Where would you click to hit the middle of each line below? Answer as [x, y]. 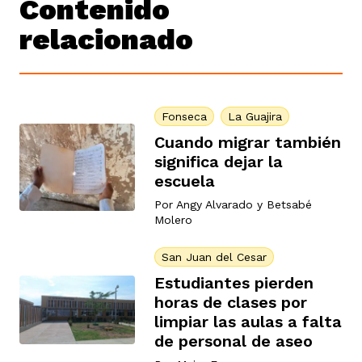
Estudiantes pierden [234, 282]
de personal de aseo [234, 341]
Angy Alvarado [215, 204]
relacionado [106, 39]
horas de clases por [231, 302]
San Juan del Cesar [214, 257]
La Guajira [255, 116]
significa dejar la [219, 161]
